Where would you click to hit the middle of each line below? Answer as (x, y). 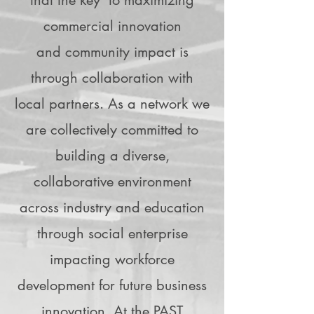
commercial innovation (112, 26)
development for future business (112, 285)
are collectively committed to (112, 130)
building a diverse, (112, 156)
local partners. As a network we (112, 104)
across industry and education (112, 207)
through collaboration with (112, 78)
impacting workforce (112, 259)
